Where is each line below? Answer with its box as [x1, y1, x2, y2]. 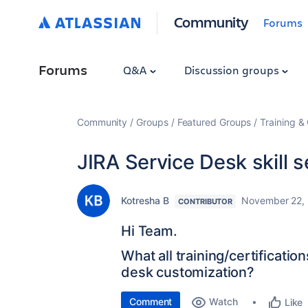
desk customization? [121, 264, 254, 280]
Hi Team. [121, 223, 177, 239]
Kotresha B [121, 195, 170, 206]
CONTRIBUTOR [178, 197, 233, 206]
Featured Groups [177, 116, 252, 128]
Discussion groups [184, 63, 282, 77]
